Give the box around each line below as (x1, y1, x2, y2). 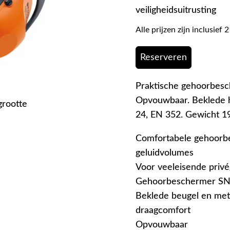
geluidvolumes (136, 148, 194, 158)
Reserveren (140, 52, 187, 62)
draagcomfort (136, 205, 190, 215)
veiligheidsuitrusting (136, 5, 216, 15)
